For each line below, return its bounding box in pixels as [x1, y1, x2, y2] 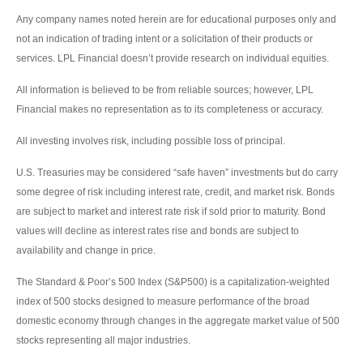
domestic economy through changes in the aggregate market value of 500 [16, 314, 340, 327]
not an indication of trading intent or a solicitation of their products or [16, 32, 313, 45]
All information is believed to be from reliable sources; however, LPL [16, 83, 314, 96]
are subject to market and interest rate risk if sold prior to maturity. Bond [16, 205, 326, 217]
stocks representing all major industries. [16, 334, 190, 346]
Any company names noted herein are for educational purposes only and [16, 13, 336, 25]
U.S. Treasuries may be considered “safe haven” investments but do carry [16, 166, 338, 178]
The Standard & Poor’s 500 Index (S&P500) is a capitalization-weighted [16, 275, 330, 288]
